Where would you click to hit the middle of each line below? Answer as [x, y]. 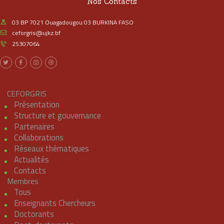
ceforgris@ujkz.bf [36, 33]
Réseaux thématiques [51, 148]
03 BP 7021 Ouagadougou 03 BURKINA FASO [73, 22]
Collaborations [38, 137]
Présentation [36, 104]
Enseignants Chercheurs [54, 202]
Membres [22, 181]
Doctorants [34, 213]
